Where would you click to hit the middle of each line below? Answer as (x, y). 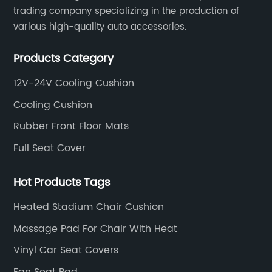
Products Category (64, 59)
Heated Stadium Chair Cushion (89, 207)
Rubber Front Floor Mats (71, 127)
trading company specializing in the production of (127, 12)
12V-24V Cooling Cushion (74, 83)
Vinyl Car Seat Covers (66, 250)
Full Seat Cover (50, 148)
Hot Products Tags (62, 183)
